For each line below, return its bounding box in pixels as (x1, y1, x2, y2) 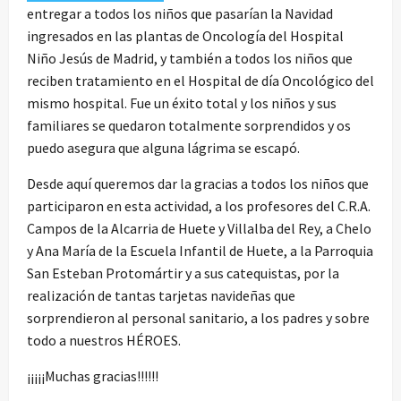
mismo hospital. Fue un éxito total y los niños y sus (27, 93, 337, 112)
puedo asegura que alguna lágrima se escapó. (27, 138, 300, 157)
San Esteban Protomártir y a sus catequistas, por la (27, 263, 339, 282)
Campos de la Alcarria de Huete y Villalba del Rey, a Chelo (27, 218, 371, 237)
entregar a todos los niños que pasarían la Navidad (27, 4, 333, 22)
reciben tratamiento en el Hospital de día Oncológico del (27, 71, 374, 90)
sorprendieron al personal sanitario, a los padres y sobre (27, 308, 370, 327)
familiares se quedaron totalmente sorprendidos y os (27, 115, 351, 134)
